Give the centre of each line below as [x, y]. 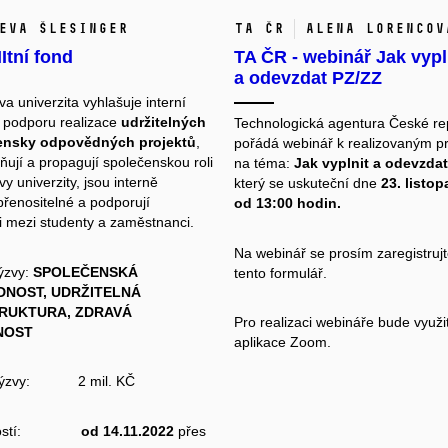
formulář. [298, 272]
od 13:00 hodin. [287, 203]
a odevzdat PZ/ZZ [308, 78]
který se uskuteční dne [307, 183]
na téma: [264, 163]
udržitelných [163, 122]
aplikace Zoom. [282, 342]
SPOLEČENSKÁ [85, 271]
